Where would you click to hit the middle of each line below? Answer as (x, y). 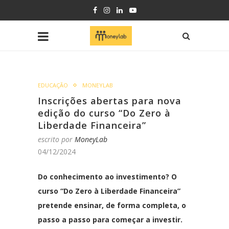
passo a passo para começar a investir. (110, 220)
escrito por (56, 139)
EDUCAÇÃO (53, 85)
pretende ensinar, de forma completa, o (112, 205)
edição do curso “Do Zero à (104, 113)
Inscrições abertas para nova (110, 101)
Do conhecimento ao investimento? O (107, 177)
